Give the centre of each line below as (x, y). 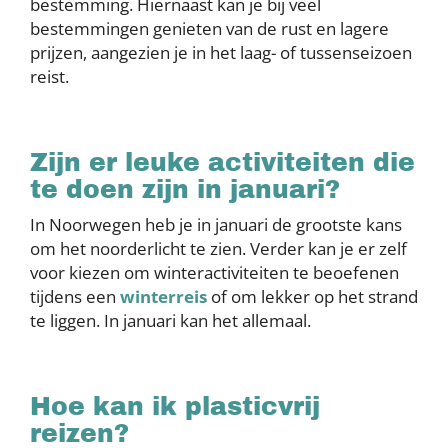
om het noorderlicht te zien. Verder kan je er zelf (218, 249)
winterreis (163, 297)
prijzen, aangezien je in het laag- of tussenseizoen (221, 53)
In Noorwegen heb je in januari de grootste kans (216, 225)
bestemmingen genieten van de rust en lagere (209, 29)
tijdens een (75, 297)
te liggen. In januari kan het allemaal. (172, 321)
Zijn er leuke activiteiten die (222, 163)
